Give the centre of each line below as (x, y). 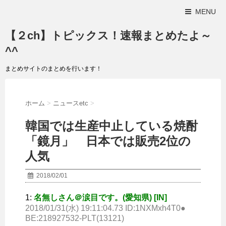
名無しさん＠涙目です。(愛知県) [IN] (100, 198)
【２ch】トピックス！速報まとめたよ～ (108, 36)
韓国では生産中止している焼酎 (111, 126)
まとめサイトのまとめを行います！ (53, 69)
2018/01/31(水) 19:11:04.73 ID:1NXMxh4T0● (105, 208)
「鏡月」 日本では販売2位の (108, 141)
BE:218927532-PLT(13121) (75, 218)
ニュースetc (71, 103)
